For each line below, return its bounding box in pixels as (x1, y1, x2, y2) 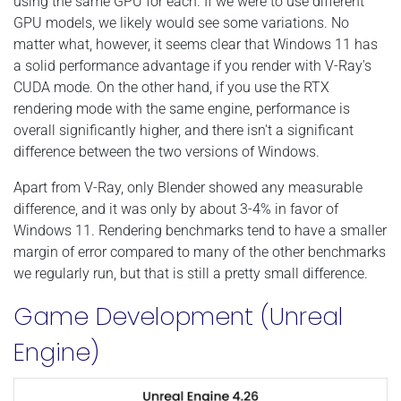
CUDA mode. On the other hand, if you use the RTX (13, 78, 329, 96)
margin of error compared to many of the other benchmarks (13, 243, 386, 260)
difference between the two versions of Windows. (13, 142, 320, 160)
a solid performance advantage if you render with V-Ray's (13, 56, 371, 74)
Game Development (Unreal (13, 299, 343, 333)
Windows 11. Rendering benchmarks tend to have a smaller (13, 221, 387, 239)
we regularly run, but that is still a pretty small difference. (13, 264, 368, 282)
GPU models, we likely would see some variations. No (13, 13, 349, 31)
